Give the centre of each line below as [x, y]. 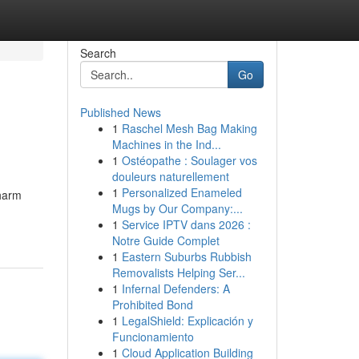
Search [98, 53]
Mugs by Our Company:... [177, 208]
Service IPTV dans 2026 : [186, 224]
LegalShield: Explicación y [187, 321]
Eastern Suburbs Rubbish [186, 256]
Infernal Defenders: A [175, 288]
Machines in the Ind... [166, 144]
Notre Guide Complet [165, 240]
